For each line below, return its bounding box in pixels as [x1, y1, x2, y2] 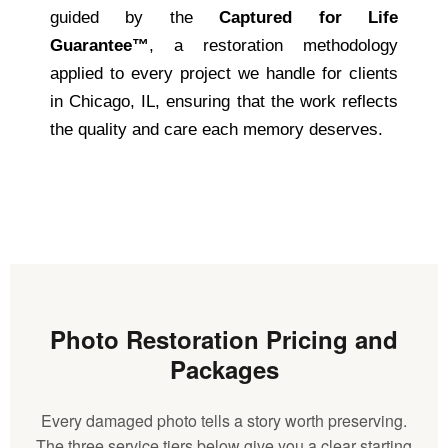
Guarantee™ [50, 36, 149, 56]
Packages [169, 351, 279, 386]
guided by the [50, 8, 220, 28]
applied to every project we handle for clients [50, 64, 398, 84]
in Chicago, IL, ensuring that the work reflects [50, 92, 398, 112]
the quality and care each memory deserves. [50, 120, 383, 140]
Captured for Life [219, 8, 399, 28]
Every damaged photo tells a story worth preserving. [41, 408, 407, 432]
